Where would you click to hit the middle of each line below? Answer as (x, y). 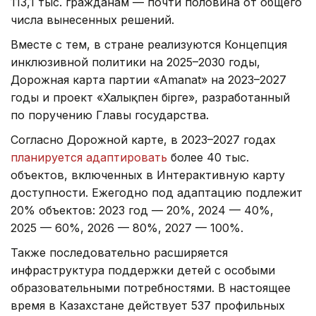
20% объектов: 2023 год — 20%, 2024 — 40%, (142, 210)
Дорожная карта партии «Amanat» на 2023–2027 (148, 79)
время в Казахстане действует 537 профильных (148, 305)
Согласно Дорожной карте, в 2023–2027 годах (143, 139)
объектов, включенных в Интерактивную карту (148, 175)
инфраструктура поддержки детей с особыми (143, 270)
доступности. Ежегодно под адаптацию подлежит (157, 192)
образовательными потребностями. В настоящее (151, 287)
